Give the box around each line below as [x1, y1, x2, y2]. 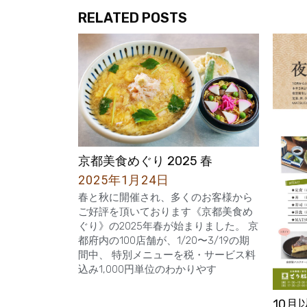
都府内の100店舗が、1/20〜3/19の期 [78, 234, 250, 247]
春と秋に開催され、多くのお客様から [78, 191, 254, 204]
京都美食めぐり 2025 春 [78, 153, 213, 169]
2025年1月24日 [78, 172, 170, 187]
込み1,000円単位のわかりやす [78, 262, 217, 275]
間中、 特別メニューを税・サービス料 [78, 248, 256, 261]
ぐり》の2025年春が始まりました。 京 [78, 219, 259, 232]
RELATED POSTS [78, 10, 188, 27]
